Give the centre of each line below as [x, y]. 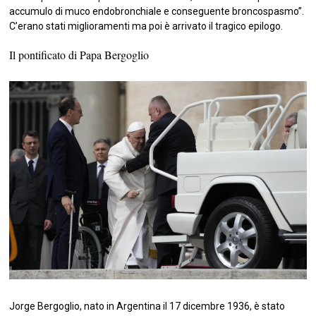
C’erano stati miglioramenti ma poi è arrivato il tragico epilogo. [146, 26]
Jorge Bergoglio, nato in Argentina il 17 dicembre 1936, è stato [147, 306]
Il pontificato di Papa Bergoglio [79, 54]
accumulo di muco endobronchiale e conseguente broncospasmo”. [157, 11]
